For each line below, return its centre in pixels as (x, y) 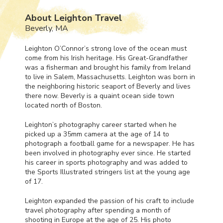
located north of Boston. (63, 105)
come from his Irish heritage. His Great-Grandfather (106, 58)
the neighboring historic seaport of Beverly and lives (108, 86)
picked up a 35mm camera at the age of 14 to (97, 134)
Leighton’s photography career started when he (101, 124)
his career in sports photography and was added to (106, 162)
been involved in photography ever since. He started (108, 153)
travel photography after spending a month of (98, 210)
